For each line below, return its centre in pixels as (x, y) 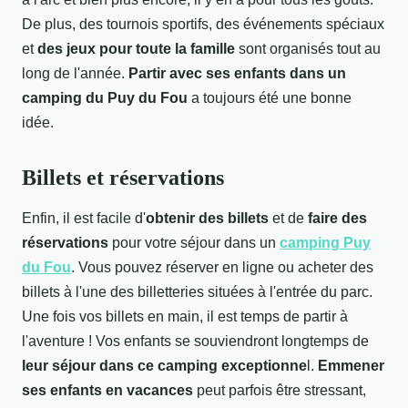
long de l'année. (75, 73)
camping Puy (325, 242)
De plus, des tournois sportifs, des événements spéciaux (203, 24)
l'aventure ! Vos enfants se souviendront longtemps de (195, 341)
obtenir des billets (207, 218)
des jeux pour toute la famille (136, 48)
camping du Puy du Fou (105, 97)
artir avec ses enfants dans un (242, 73)
